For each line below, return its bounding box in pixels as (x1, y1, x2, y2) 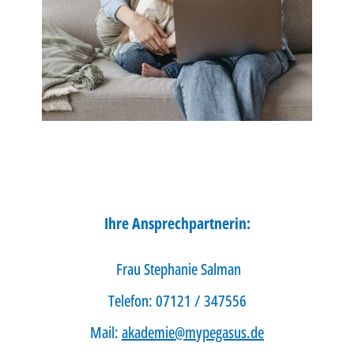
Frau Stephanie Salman (122, 258, 241, 280)
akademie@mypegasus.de (122, 322, 264, 343)
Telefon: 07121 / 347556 (114, 290, 247, 311)
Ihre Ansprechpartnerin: (107, 213, 250, 234)
